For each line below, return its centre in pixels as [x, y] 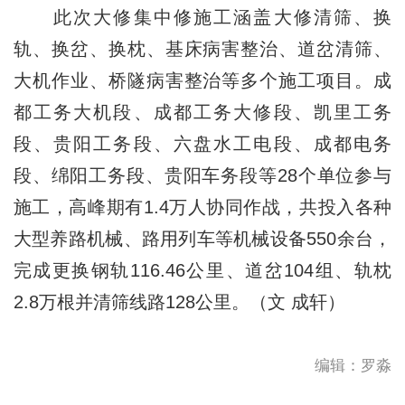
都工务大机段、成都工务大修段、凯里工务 [202, 112]
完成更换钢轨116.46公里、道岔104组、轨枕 [202, 270]
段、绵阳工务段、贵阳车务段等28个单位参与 [202, 175]
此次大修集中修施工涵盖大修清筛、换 [202, 17]
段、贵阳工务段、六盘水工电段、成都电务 [202, 143]
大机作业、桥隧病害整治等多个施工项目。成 [202, 80]
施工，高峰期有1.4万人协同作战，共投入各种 [202, 207]
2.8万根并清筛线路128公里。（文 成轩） [179, 301]
